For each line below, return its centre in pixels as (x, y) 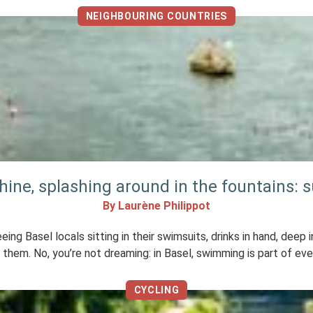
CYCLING (156, 290)
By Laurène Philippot (156, 206)
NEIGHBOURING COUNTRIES (156, 16)
